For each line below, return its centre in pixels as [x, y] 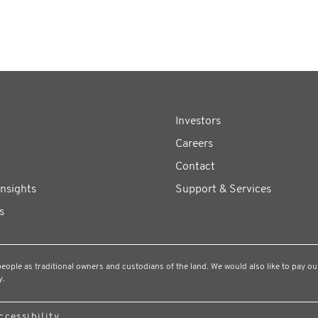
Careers [194, 144]
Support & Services [223, 190]
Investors [198, 121]
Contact [195, 167]
